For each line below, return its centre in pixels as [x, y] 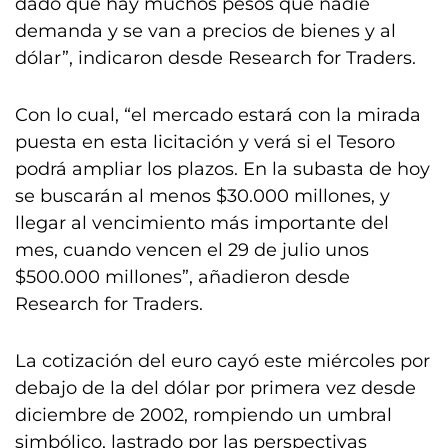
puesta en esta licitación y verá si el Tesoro [205, 142]
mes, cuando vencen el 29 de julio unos [192, 250]
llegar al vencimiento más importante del [202, 223]
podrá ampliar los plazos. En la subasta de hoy [222, 169]
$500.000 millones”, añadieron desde [182, 277]
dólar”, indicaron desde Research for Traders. [215, 58]
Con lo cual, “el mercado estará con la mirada [218, 115]
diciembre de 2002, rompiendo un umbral [203, 415]
